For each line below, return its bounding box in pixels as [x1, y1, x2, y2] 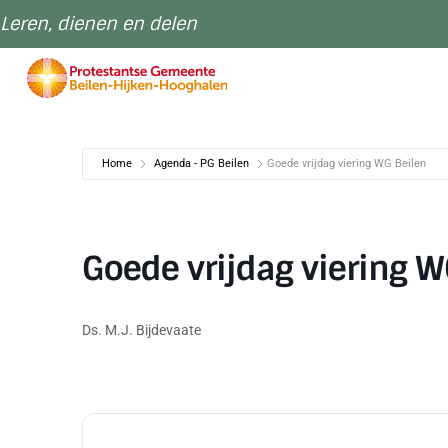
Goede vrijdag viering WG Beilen [267, 157, 426, 170]
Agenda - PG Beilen [154, 157, 249, 170]
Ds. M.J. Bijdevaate [82, 322, 201, 338]
